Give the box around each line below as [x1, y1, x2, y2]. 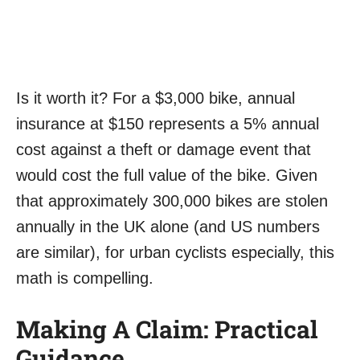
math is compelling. [16, 269, 153, 288]
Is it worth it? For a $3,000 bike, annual [16, 89, 295, 108]
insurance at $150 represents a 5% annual [16, 115, 319, 133]
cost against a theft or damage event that [16, 141, 311, 159]
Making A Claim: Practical [16, 313, 318, 346]
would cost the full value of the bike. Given [16, 166, 317, 185]
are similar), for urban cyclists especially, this [16, 243, 334, 262]
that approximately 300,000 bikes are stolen [16, 192, 328, 211]
